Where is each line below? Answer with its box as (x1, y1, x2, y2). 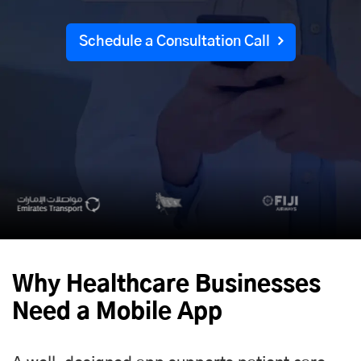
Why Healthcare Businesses (12, 274, 321, 297)
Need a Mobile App (12, 301, 222, 324)
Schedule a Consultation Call (78, 34, 270, 49)
